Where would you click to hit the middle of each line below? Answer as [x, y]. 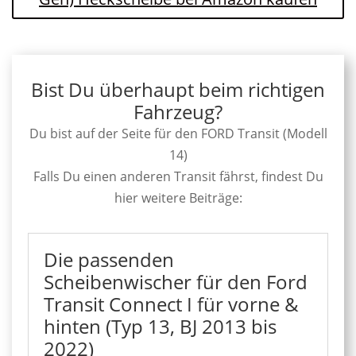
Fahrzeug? [178, 112]
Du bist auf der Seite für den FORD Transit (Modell [178, 134]
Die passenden [109, 260]
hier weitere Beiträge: [178, 198]
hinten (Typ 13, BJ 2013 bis [160, 327]
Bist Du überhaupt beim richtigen [178, 90]
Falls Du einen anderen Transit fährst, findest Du [178, 177]
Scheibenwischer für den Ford [176, 282]
